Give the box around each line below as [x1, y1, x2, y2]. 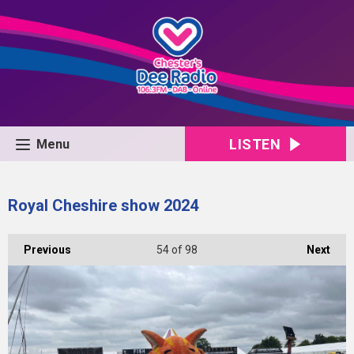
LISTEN [229, 136, 281, 153]
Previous [24, 243, 71, 256]
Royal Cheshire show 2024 [8, 196, 198, 215]
